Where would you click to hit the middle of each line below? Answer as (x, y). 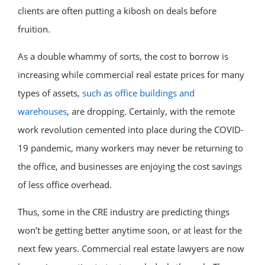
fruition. (34, 29)
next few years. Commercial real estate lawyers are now (131, 248)
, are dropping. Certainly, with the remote (151, 111)
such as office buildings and (138, 93)
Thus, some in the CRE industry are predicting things (124, 211)
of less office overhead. (65, 184)
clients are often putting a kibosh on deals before (117, 10)
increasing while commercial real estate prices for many (131, 74)
